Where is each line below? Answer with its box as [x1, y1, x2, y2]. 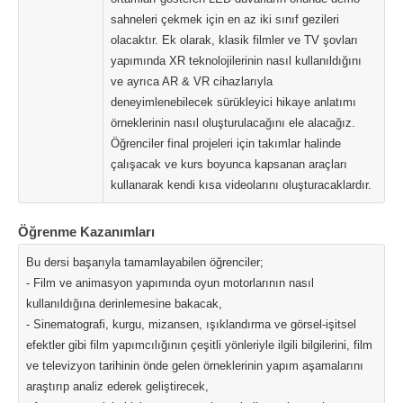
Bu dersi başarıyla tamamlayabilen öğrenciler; [26, 255, 264, 269]
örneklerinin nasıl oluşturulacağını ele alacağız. [111, 116, 355, 130]
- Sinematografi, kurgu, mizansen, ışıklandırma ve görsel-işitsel [26, 318, 356, 331]
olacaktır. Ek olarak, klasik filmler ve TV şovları [111, 33, 358, 47]
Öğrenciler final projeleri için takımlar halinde [111, 137, 341, 150]
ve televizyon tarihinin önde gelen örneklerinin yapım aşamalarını [26, 359, 363, 372]
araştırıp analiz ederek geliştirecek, [26, 380, 209, 393]
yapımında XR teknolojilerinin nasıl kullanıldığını [111, 54, 362, 67]
